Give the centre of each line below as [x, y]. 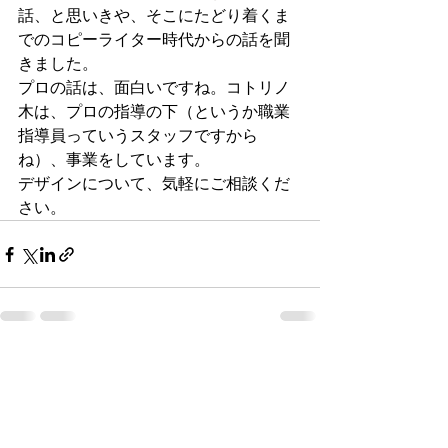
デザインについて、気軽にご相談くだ [154, 184]
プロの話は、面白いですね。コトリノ [154, 88]
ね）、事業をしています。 [114, 160]
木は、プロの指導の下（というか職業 [154, 112]
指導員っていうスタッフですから [138, 136]
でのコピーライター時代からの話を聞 [154, 40]
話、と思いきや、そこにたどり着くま [154, 16]
